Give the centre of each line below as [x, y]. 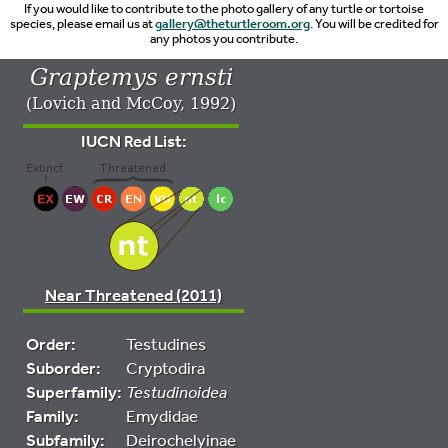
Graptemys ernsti [131, 76]
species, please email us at [82, 23]
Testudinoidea [176, 392]
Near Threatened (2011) [133, 295]
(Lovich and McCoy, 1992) [131, 103]
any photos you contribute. [224, 38]
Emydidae [162, 416]
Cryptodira [165, 368]
